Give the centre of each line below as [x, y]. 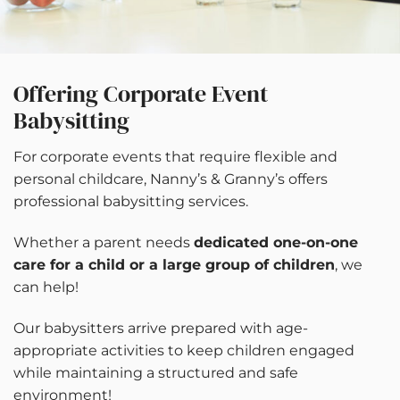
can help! [46, 287]
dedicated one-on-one [276, 242]
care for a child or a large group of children [174, 264]
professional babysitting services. [131, 202]
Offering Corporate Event [141, 94]
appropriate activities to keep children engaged [184, 350]
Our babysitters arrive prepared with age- [161, 328]
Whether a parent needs [104, 242]
